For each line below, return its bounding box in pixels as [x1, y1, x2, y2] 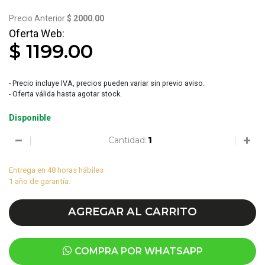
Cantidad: [108, 134, 147, 146]
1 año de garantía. [9, 176, 70, 186]
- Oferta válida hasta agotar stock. [9, 89, 122, 99]
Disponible [9, 113, 51, 123]
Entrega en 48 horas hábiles [9, 165, 104, 174]
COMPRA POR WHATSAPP [72, 245, 203, 257]
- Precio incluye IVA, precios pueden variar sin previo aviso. [9, 79, 205, 88]
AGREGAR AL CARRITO [68, 204, 197, 218]
